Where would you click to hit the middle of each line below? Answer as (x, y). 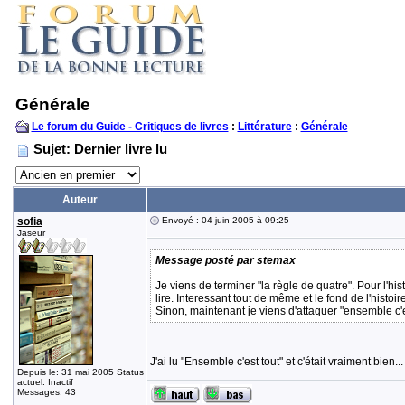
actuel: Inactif (45, 382)
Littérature (264, 127)
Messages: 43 (46, 392)
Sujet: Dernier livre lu (100, 149)
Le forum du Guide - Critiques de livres (130, 127)
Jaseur (31, 233)
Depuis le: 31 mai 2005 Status (80, 372)
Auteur (80, 200)
